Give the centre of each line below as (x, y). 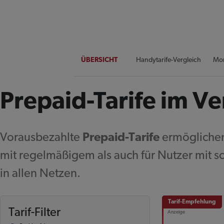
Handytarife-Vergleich (168, 60)
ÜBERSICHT (99, 60)
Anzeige (176, 212)
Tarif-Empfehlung (192, 202)
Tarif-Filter (34, 213)
